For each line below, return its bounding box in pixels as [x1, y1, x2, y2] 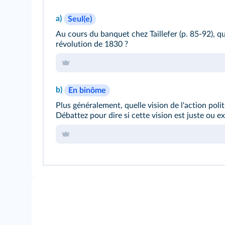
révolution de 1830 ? [56, 40, 128, 48]
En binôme [68, 86, 106, 94]
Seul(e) [68, 15, 92, 23]
